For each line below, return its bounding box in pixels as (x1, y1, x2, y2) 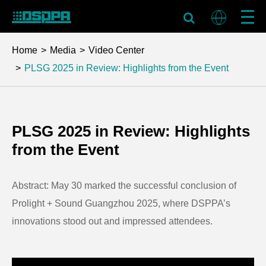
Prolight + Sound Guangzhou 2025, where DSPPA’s (12, 198, 230, 208)
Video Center (88, 45, 144, 55)
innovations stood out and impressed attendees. (12, 216, 213, 226)
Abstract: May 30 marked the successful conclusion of (12, 180, 236, 191)
